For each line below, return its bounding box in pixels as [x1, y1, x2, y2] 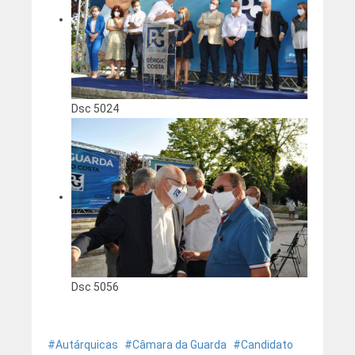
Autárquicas [55, 338, 118, 351]
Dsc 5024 [71, 102, 119, 116]
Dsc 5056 [71, 280, 119, 293]
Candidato [240, 338, 293, 351]
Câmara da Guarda [132, 338, 227, 351]
